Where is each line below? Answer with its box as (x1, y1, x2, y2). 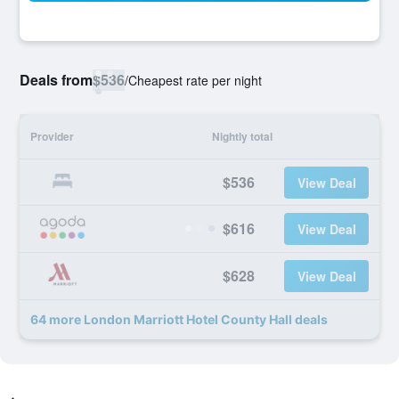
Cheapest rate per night (128, 71, 262, 89)
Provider (30, 128, 74, 144)
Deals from (20, 69, 93, 90)
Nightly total (211, 128, 273, 144)
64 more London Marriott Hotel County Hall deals (30, 312, 328, 327)
